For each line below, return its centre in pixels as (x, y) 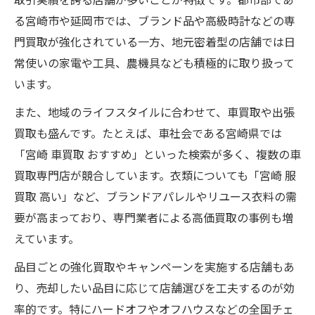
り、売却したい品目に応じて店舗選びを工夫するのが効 (154, 287)
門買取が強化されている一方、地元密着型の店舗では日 (155, 41)
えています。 (47, 238)
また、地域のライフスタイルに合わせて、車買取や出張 (154, 111)
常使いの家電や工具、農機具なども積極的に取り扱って (154, 62)
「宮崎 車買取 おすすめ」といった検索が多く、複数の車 (157, 154)
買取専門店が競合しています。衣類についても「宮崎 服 (155, 175)
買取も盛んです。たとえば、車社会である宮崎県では (148, 133)
